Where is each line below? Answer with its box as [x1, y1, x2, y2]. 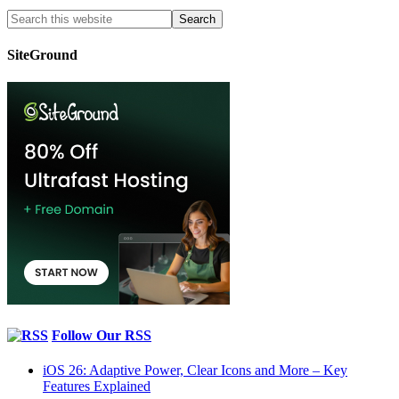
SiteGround [7, 46, 77, 62]
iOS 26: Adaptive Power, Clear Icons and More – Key [43, 362, 347, 378]
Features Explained [43, 378, 151, 394]
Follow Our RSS [52, 327, 151, 343]
